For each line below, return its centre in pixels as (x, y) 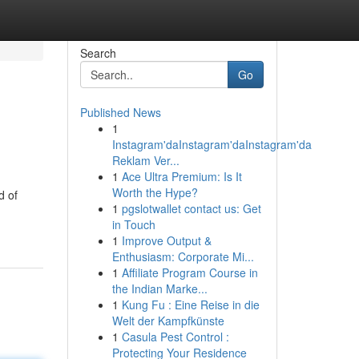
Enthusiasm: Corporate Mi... (183, 256)
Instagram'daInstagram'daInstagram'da (212, 144)
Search (98, 53)
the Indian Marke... (159, 288)
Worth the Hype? (155, 192)
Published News (120, 112)
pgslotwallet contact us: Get (191, 208)
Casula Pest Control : (175, 337)
